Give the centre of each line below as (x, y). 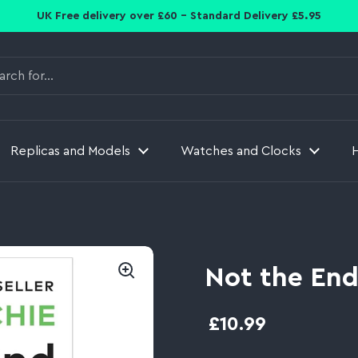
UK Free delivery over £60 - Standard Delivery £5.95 (179, 16)
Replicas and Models (70, 151)
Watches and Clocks (241, 151)
